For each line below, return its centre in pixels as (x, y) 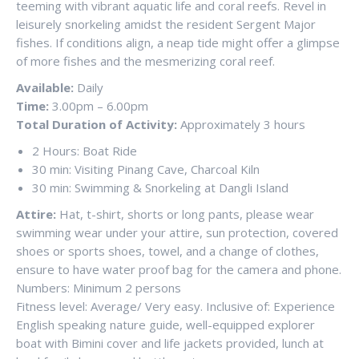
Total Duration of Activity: (97, 124)
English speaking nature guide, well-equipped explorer (165, 325)
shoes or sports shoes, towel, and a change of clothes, (167, 251)
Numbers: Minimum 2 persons (99, 288)
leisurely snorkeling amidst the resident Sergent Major (166, 24)
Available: (45, 87)
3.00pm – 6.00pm (99, 106)
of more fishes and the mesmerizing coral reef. (145, 61)
